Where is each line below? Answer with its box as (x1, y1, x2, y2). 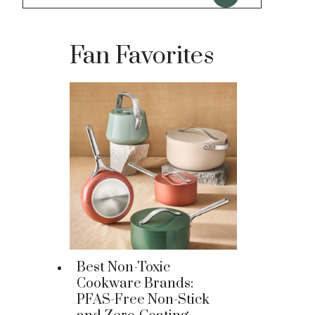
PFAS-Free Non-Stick (77, 291, 210, 309)
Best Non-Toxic (77, 259, 170, 277)
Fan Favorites (70, 41, 214, 72)
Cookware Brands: (77, 275, 193, 293)
